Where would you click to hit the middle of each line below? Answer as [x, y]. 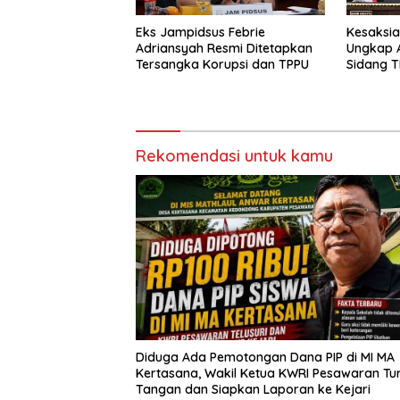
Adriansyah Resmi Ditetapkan [224, 48]
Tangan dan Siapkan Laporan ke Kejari [253, 389]
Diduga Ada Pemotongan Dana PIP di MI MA [265, 357]
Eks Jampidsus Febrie [200, 32]
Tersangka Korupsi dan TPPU [222, 64]
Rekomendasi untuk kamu [234, 155]
